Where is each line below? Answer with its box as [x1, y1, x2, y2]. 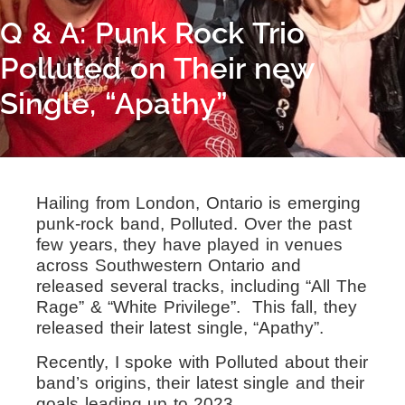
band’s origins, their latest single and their [36, 373, 364, 392]
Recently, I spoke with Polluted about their [36, 353, 368, 372]
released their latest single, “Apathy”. [36, 318, 324, 337]
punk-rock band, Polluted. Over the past [36, 214, 352, 233]
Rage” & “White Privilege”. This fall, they [36, 297, 357, 316]
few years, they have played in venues [36, 235, 343, 254]
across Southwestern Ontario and [36, 256, 301, 275]
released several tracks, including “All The [36, 277, 367, 296]
